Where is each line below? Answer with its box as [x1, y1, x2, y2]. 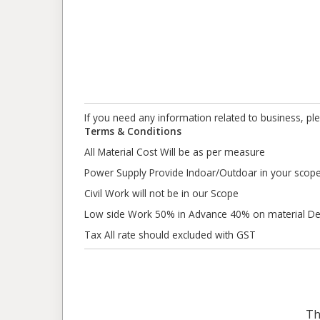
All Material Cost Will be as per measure [84, 145, 265, 159]
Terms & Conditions [84, 124, 181, 138]
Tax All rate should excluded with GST [84, 228, 256, 241]
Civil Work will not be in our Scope [84, 186, 239, 200]
